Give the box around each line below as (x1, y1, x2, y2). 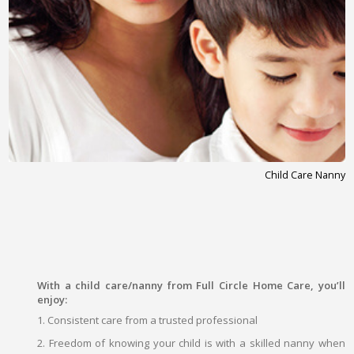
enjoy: (37, 292, 68, 307)
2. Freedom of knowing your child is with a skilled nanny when (37, 335, 345, 350)
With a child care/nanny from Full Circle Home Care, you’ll (37, 277, 345, 292)
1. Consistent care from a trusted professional (37, 312, 258, 327)
